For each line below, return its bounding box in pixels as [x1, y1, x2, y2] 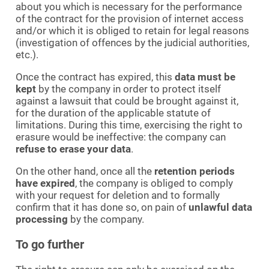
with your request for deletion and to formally [16, 189, 220, 202]
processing [16, 213, 68, 226]
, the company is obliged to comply [75, 177, 233, 190]
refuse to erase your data [16, 143, 131, 156]
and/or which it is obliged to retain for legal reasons [16, 25, 249, 37]
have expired [16, 177, 75, 190]
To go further [16, 237, 84, 252]
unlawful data [189, 201, 252, 214]
